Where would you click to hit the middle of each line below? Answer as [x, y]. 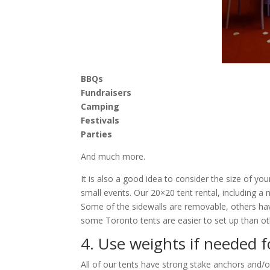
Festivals [100, 120]
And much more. [113, 156]
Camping [100, 106]
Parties [97, 134]
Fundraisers [106, 92]
